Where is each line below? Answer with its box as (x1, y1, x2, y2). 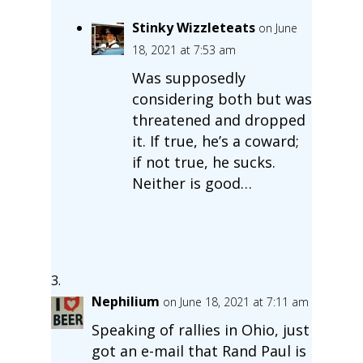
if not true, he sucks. (131, 152, 275, 172)
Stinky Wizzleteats (131, 18, 255, 36)
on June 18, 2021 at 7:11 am (162, 293, 309, 310)
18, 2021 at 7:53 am (131, 41, 236, 58)
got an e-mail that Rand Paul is (91, 340, 306, 361)
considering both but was (131, 88, 312, 109)
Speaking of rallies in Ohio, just (91, 319, 310, 340)
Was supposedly (131, 67, 246, 88)
